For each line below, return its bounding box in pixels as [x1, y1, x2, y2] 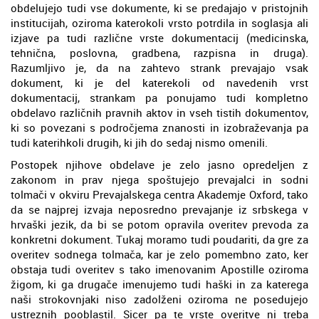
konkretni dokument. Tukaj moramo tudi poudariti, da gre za [11, 231, 308, 246]
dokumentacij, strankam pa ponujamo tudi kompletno [11, 90, 308, 105]
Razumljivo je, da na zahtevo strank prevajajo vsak [11, 60, 308, 75]
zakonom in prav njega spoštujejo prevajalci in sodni [11, 172, 308, 187]
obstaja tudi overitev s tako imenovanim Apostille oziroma [11, 261, 308, 276]
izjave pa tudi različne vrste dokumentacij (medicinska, [11, 30, 308, 45]
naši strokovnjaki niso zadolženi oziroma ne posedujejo [11, 291, 308, 306]
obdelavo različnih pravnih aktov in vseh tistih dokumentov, [11, 105, 308, 120]
